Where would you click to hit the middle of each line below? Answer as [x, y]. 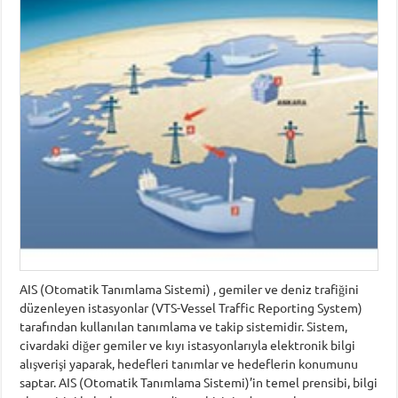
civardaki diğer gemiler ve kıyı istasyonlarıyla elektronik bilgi [188, 345]
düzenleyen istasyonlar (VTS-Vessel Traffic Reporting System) [191, 308]
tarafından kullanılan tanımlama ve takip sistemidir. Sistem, [184, 326]
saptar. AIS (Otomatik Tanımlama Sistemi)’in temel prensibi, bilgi [199, 382]
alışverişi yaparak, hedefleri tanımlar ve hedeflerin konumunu [189, 364]
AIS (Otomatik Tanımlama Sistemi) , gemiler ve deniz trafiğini [190, 289]
